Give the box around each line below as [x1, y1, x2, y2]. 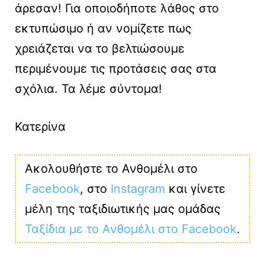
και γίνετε [165, 182, 225, 196]
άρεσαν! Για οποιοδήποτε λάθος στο [15, 1, 219, 16]
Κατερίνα [15, 119, 66, 134]
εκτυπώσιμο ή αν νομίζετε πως [15, 21, 192, 36]
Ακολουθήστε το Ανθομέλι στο [25, 161, 198, 176]
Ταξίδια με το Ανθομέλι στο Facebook [25, 222, 237, 237]
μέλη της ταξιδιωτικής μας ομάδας [25, 202, 221, 216]
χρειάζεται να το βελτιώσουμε [15, 41, 185, 56]
